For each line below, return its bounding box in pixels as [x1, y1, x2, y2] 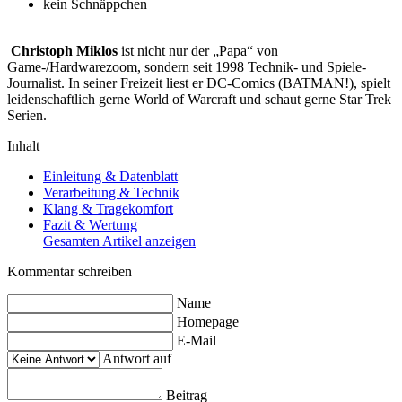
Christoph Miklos [11, 42, 118, 58]
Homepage [177, 313, 239, 329]
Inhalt [7, 137, 39, 153]
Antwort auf [102, 350, 171, 366]
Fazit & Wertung [43, 216, 137, 232]
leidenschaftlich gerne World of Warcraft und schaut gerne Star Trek [7, 91, 391, 107]
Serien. [7, 107, 47, 123]
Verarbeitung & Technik [43, 184, 179, 200]
